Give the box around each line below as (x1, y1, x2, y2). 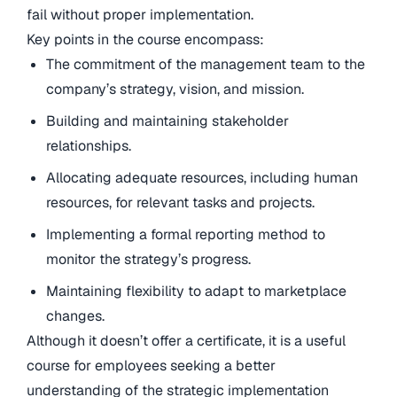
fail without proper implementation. (27, 4, 253, 24)
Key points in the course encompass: (27, 29, 264, 49)
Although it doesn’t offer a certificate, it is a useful (27, 331, 346, 350)
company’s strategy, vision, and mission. (46, 79, 305, 98)
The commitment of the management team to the (46, 54, 366, 74)
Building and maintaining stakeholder (46, 111, 290, 130)
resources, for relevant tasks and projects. (46, 192, 315, 212)
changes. (46, 306, 105, 325)
